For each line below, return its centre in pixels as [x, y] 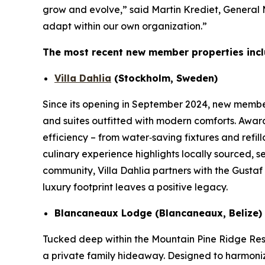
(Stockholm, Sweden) [164, 78]
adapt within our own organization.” [125, 26]
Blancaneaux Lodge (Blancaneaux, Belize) [158, 213]
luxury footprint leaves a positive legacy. [135, 187]
